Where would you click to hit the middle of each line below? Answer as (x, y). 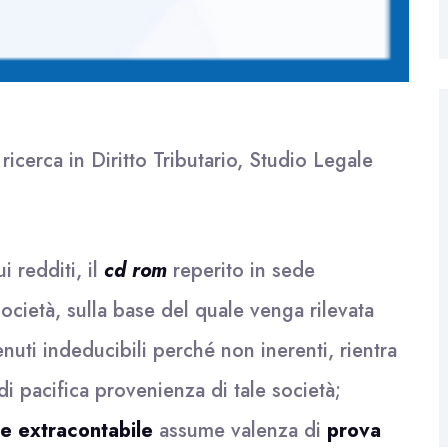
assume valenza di (240, 430)
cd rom (135, 270)
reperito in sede (241, 270)
